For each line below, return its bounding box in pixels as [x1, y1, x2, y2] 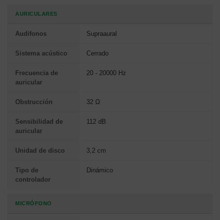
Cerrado [86, 50, 109, 57]
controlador [15, 176, 51, 184]
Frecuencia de [15, 69, 58, 77]
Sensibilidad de [15, 118, 63, 126]
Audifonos [15, 30, 47, 38]
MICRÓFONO [15, 200, 52, 207]
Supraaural [86, 30, 117, 38]
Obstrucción [15, 98, 53, 106]
